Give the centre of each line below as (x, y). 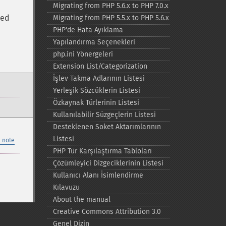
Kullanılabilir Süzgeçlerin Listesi (104, 115)
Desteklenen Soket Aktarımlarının (107, 127)
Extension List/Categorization (100, 66)
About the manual (81, 200)
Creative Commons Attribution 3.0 (107, 212)
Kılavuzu (66, 187)
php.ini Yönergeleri (83, 54)
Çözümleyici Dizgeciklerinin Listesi (108, 163)
